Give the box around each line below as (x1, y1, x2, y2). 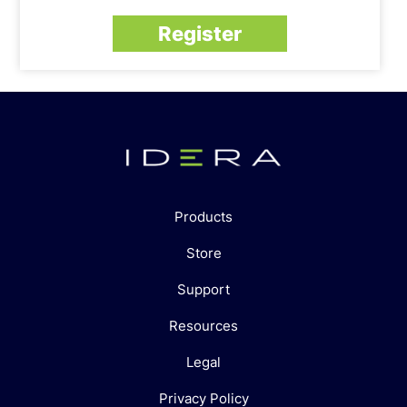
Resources (169, 317, 238, 335)
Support (177, 281, 230, 299)
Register (157, 21, 242, 45)
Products (174, 208, 233, 226)
